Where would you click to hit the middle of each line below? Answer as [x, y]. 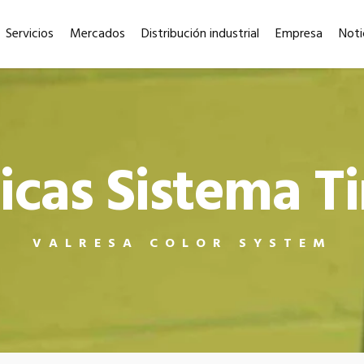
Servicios [30, 34]
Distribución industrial [201, 34]
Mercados [98, 34]
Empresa [299, 34]
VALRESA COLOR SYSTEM [182, 243]
